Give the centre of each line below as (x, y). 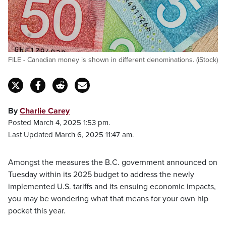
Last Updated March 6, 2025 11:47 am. (71, 135)
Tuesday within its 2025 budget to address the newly (101, 175)
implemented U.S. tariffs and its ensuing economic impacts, (112, 187)
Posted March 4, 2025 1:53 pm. (59, 123)
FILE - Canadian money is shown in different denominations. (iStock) (113, 60)
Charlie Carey (45, 111)
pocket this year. (37, 211)
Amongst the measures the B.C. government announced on (113, 162)
